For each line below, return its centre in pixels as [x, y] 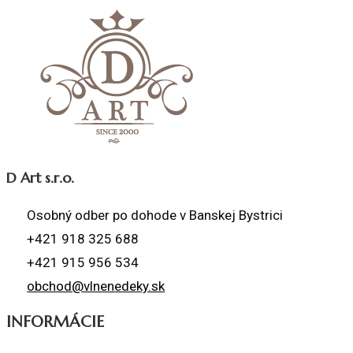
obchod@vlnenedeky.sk [96, 286]
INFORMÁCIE [55, 321]
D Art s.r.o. [40, 178]
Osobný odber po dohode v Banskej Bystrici [155, 216]
